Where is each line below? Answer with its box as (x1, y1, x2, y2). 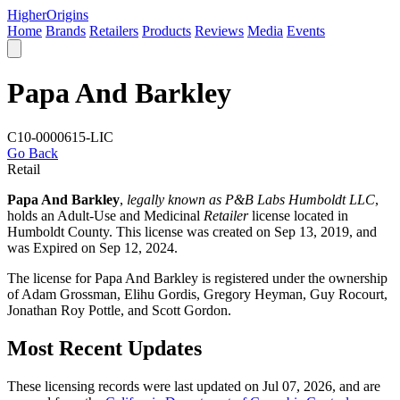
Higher (7, 7, 46, 22)
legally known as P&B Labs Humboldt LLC (127, 191, 375, 207)
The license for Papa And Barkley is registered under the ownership (7, 270, 387, 286)
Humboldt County (7, 223, 109, 239)
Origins (46, 7, 88, 22)
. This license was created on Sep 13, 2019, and (109, 223, 377, 239)
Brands (46, 23, 86, 38)
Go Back (7, 145, 58, 161)
